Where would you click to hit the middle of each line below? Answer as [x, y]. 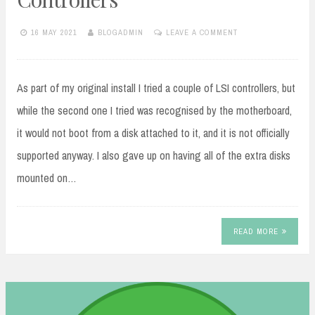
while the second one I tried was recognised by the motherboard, [154, 110]
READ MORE [256, 232]
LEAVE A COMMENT [202, 33]
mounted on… [47, 178]
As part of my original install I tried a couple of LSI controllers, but [156, 88]
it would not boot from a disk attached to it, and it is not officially [153, 133]
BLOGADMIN [121, 33]
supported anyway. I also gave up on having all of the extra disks [154, 155]
